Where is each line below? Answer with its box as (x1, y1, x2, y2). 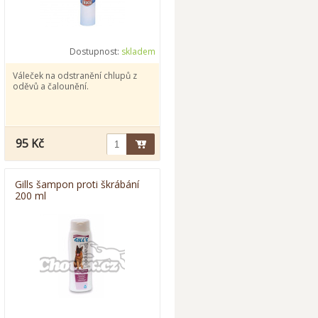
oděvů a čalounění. (13, 80, 89, 92)
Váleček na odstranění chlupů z (13, 70, 137, 82)
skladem (121, 45, 155, 57)
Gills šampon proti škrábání (15, 177, 139, 191)
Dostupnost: (70, 45, 121, 57)
